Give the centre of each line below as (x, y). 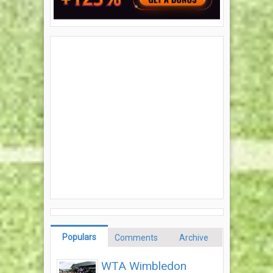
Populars (79, 237)
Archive (194, 238)
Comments (136, 238)
